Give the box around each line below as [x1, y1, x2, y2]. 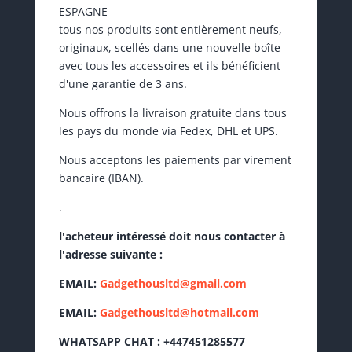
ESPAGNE [58, 4, 108, 20]
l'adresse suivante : [58, 247, 163, 262]
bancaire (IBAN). [58, 170, 144, 186]
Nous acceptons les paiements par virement [58, 152, 291, 168]
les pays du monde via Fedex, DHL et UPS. [58, 123, 278, 139]
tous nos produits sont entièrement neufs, [58, 22, 282, 38]
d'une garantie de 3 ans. [58, 76, 187, 92]
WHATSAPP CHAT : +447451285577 [58, 334, 245, 350]
